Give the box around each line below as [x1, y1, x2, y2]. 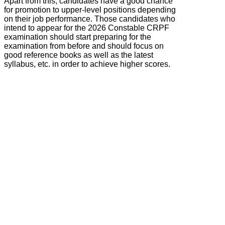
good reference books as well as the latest [4, 50, 153, 59]
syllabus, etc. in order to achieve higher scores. [4, 59, 170, 68]
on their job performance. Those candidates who [4, 14, 175, 23]
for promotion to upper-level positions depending [4, 5, 176, 14]
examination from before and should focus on [4, 41, 164, 50]
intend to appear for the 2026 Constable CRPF [4, 23, 169, 32]
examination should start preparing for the [4, 32, 151, 41]
